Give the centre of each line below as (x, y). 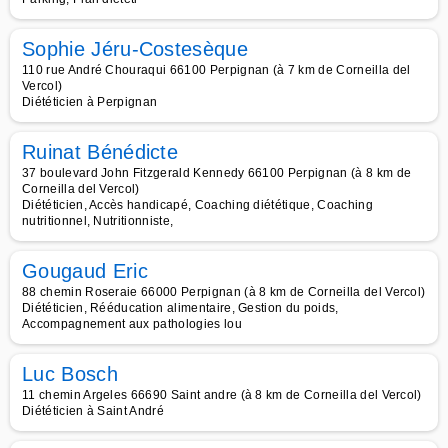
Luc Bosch (70, 374)
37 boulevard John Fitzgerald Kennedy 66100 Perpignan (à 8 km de (217, 173)
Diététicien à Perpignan (90, 102)
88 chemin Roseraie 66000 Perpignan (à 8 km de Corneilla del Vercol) (224, 292)
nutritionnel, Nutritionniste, (98, 221)
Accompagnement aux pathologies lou (132, 324)
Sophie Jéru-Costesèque (135, 49)
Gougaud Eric (85, 271)
